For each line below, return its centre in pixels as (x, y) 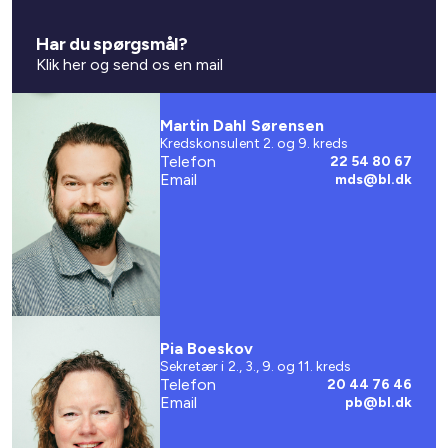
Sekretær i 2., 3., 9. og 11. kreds (255, 366)
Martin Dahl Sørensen (242, 125)
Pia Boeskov (207, 348)
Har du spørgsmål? (112, 44)
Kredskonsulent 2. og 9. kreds (254, 143)
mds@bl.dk (373, 179)
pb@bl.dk (378, 402)
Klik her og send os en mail (130, 64)
